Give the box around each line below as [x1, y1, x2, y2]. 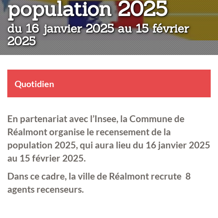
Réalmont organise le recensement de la [7, 126, 171, 138]
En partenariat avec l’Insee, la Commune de [7, 113, 184, 125]
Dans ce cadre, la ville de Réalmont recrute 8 [7, 170, 191, 182]
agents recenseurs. [7, 183, 84, 195]
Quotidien [15, 79, 54, 90]
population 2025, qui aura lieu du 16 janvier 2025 [7, 139, 210, 151]
